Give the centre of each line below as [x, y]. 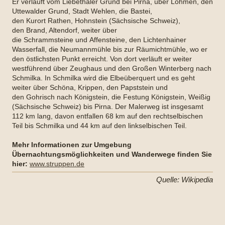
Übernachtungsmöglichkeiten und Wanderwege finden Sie [112, 154]
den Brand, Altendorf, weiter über [65, 30]
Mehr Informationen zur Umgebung [72, 145]
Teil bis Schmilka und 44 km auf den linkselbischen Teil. [99, 126]
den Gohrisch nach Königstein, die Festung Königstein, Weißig [111, 97]
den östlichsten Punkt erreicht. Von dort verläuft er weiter [102, 59]
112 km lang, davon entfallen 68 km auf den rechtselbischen [107, 116]
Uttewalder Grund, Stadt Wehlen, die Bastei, [82, 11]
